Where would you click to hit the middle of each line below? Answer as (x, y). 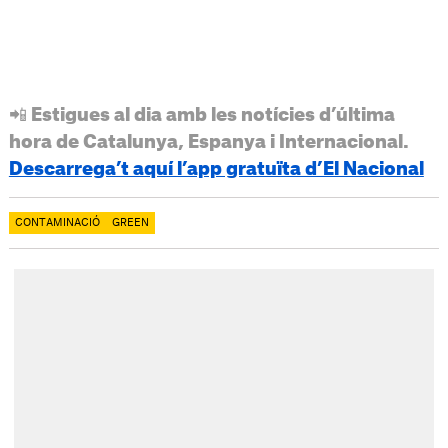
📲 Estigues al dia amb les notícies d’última (201, 114)
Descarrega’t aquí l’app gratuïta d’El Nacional (216, 168)
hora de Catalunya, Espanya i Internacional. (208, 141)
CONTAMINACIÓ (57, 222)
